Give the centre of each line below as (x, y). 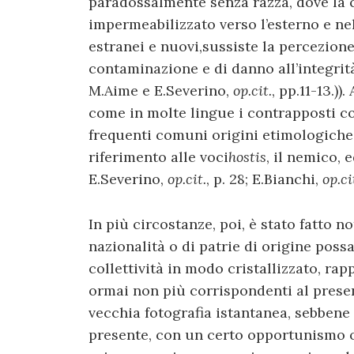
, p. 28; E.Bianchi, (264, 179)
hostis (247, 157)
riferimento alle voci (158, 157)
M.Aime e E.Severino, (161, 91)
